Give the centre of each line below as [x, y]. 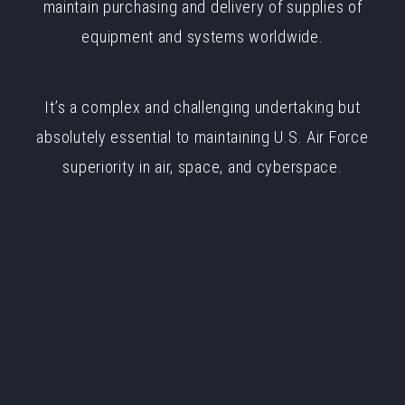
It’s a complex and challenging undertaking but [202, 107]
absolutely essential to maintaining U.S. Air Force [202, 137]
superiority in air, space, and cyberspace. [202, 167]
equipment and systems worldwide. [202, 37]
